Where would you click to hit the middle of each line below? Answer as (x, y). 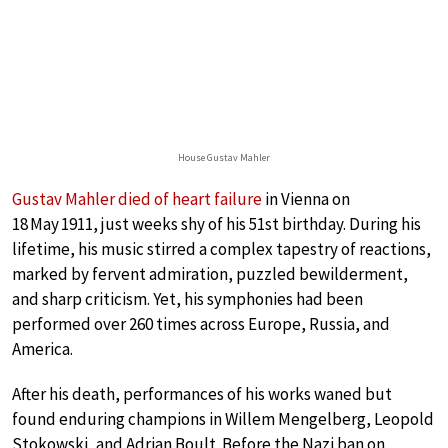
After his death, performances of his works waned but (202, 394)
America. (42, 349)
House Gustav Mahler (224, 158)
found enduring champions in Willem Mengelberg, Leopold (223, 419)
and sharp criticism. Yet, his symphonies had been (187, 299)
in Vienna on (306, 199)
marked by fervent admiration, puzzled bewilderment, (210, 274)
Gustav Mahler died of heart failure (137, 199)
